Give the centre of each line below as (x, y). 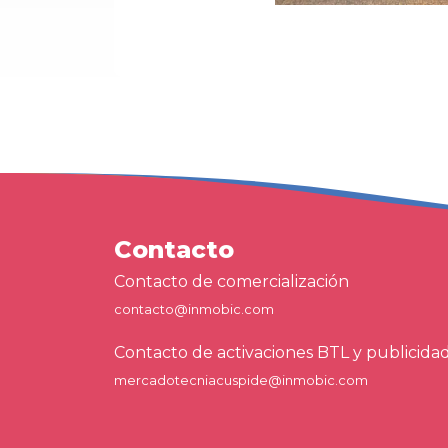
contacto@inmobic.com (194, 308)
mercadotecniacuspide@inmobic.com (241, 379)
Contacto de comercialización (231, 281)
